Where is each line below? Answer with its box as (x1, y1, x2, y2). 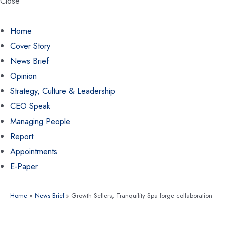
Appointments (10, 145, 57, 158)
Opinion (10, 70, 37, 82)
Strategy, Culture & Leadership (10, 85, 115, 97)
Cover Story (10, 40, 50, 52)
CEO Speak (10, 100, 50, 113)
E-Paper (10, 160, 38, 173)
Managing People (10, 115, 70, 128)
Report (10, 130, 33, 143)
